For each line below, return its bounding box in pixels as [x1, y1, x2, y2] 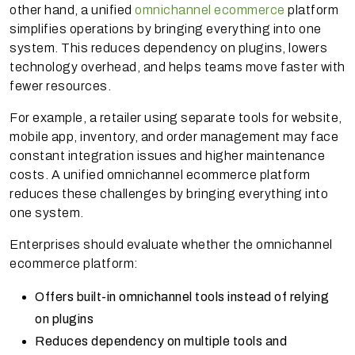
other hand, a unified [10, 2, 135, 17]
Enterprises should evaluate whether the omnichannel [10, 237, 333, 251]
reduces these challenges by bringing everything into [10, 186, 328, 200]
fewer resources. [10, 78, 111, 93]
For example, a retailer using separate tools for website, [10, 110, 342, 124]
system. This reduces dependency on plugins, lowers [10, 40, 327, 55]
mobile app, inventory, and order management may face [10, 129, 338, 143]
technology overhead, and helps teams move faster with [10, 59, 345, 74]
